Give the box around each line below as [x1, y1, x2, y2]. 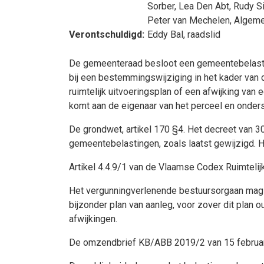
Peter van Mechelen [147, 15, 230, 26]
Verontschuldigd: [69, 29, 144, 40]
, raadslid [183, 29, 220, 40]
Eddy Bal [147, 29, 183, 40]
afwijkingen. [69, 213, 117, 225]
